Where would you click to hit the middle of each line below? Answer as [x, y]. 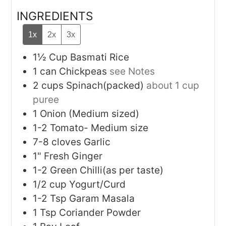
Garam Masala [102, 199]
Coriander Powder [100, 213]
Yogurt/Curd [98, 185]
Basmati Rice [100, 58]
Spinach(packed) [105, 86]
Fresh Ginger [73, 156]
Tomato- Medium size [99, 128]
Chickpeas [83, 72]
